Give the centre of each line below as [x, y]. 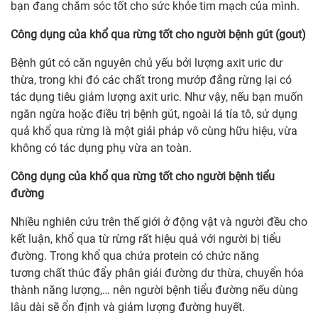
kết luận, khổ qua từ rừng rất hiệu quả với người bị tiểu [146, 239]
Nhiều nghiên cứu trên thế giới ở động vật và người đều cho [159, 222]
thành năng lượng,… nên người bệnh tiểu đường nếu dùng [154, 290]
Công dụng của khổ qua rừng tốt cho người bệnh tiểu [143, 177]
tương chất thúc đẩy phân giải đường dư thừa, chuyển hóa [157, 273]
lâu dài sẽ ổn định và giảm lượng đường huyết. [128, 307]
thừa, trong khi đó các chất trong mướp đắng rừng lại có [151, 80]
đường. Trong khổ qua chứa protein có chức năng [135, 256]
